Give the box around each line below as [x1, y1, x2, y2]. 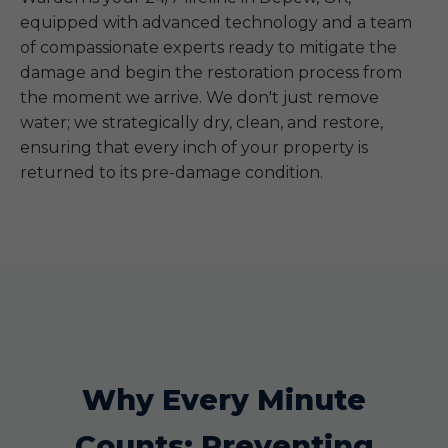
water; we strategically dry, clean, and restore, [20, 113, 383, 132]
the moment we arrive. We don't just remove [20, 88, 379, 107]
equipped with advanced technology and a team [20, 13, 412, 32]
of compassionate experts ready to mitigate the [20, 38, 397, 57]
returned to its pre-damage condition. [20, 163, 323, 182]
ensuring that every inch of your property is [20, 138, 368, 157]
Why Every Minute [82, 382, 366, 417]
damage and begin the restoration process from [20, 63, 402, 82]
